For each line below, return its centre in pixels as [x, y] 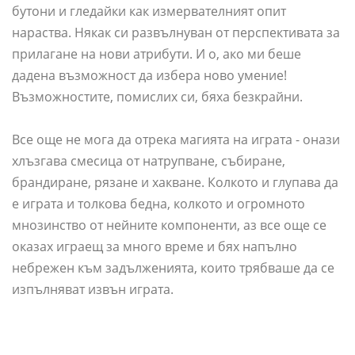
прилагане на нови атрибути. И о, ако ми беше [157, 54]
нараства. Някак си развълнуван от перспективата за [176, 33]
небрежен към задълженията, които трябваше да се [173, 268]
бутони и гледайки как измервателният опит [149, 11]
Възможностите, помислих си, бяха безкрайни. [157, 97]
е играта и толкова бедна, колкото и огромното [158, 204]
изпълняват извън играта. [93, 290]
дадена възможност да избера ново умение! [149, 76]
